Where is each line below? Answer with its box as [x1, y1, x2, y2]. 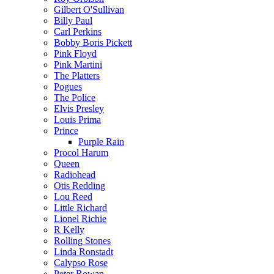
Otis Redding [54, 180, 105, 191]
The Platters [54, 70, 100, 81]
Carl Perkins [54, 26, 102, 37]
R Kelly [54, 224, 84, 235]
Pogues [54, 81, 82, 92]
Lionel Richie [54, 213, 106, 224]
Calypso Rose [54, 257, 108, 268]
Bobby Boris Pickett [54, 37, 132, 48]
